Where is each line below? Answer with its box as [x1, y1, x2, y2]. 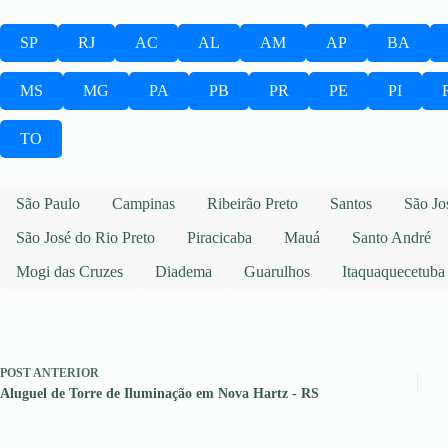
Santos [330, 195, 372, 213]
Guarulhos [244, 263, 310, 281]
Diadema [155, 263, 212, 281]
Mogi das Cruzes [16, 263, 123, 281]
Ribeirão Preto [207, 195, 298, 213]
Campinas [112, 195, 175, 213]
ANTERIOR [31, 366, 99, 381]
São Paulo [16, 195, 80, 213]
